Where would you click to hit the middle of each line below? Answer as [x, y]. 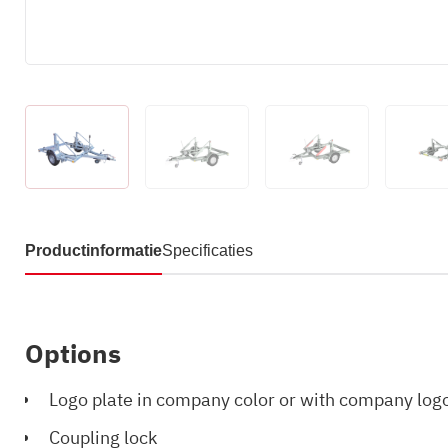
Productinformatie [93, 251]
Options [73, 353]
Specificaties [207, 251]
